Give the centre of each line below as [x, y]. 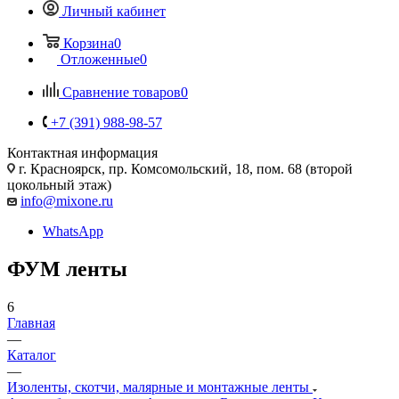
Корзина [89, 43]
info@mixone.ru [67, 200]
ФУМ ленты [67, 269]
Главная [31, 322]
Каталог [32, 354]
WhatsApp [73, 231]
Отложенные [100, 59]
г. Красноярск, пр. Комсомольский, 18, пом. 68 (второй [184, 168]
